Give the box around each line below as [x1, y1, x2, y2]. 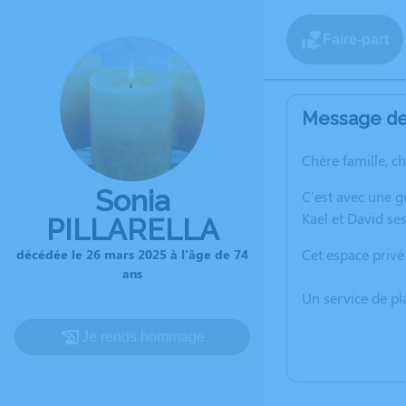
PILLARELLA [45, 213, 219, 246]
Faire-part [323, 31, 389, 47]
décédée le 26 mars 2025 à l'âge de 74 [16, 246, 248, 263]
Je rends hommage [82, 329, 205, 344]
